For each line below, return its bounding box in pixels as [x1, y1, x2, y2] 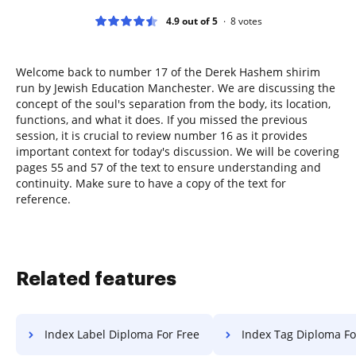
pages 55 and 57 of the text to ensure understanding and [16, 159, 321, 175]
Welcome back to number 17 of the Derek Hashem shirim [16, 64, 320, 79]
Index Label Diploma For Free [44, 326, 199, 342]
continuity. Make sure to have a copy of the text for [16, 175, 286, 191]
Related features [16, 269, 176, 288]
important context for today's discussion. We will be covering [16, 143, 339, 159]
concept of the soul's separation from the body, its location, [16, 95, 331, 111]
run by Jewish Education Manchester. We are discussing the [16, 79, 335, 95]
